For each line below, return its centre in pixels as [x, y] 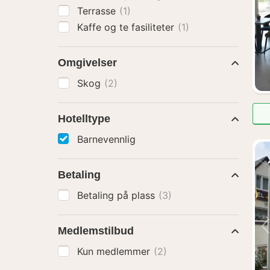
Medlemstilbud [96, 231]
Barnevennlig [106, 139]
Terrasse [98, 11]
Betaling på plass [118, 195]
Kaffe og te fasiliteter [127, 27]
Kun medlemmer [115, 251]
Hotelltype [84, 119]
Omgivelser [87, 63]
